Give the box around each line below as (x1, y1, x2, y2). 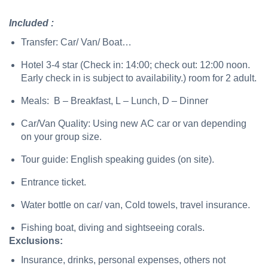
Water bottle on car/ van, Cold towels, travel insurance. (21, 200, 250, 211)
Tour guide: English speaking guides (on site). (21, 154, 214, 165)
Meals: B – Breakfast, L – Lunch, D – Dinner (21, 96, 208, 106)
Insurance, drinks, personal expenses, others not (21, 255, 226, 266)
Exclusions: (9, 236, 63, 246)
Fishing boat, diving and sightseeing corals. (21, 223, 205, 233)
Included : (9, 18, 54, 29)
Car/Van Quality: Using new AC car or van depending (21, 118, 246, 129)
